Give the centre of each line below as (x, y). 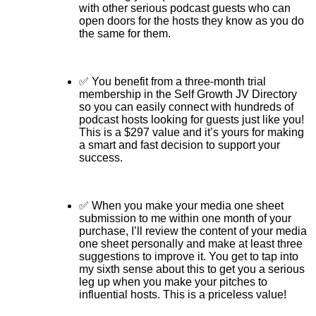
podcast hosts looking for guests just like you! (192, 119)
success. (101, 157)
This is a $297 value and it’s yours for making (192, 132)
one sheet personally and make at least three (191, 243)
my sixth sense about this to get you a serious (192, 269)
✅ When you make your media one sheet (181, 205)
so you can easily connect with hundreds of (186, 107)
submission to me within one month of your (185, 218)
